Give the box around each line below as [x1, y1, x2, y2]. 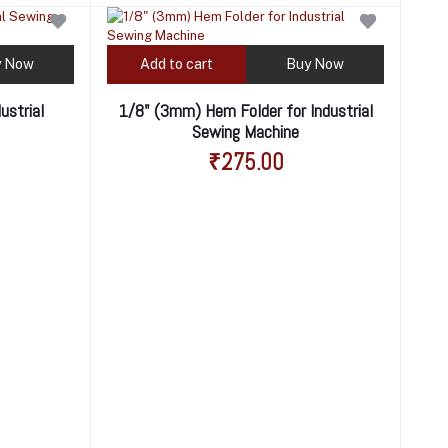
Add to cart [139, 55, 213, 72]
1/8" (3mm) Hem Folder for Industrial [118, 98, 373, 122]
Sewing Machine [192, 119, 300, 143]
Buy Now [285, 55, 344, 72]
